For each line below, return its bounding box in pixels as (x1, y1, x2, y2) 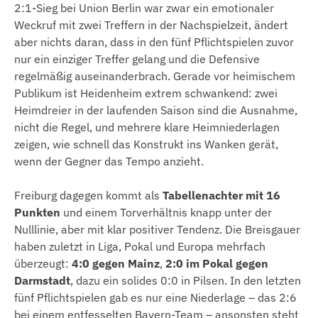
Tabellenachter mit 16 (163, 188, 280, 203)
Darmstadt (14, 273, 70, 288)
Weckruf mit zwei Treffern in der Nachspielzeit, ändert (14, 18, 288, 33)
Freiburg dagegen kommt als (14, 188, 163, 203)
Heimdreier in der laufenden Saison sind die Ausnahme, (14, 103, 297, 118)
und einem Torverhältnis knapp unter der (60, 205, 272, 220)
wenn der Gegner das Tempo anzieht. (14, 154, 204, 169)
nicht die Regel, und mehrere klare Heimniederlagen (14, 120, 280, 135)
